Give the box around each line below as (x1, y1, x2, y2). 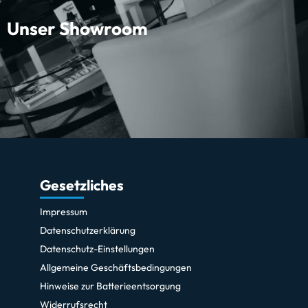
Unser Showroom (6, 16, 148, 40)
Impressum (40, 206, 87, 219)
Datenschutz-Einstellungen (40, 243, 155, 256)
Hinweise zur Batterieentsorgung (40, 280, 181, 293)
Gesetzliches (40, 176, 124, 195)
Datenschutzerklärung (40, 224, 135, 237)
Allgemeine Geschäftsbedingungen (40, 261, 192, 274)
